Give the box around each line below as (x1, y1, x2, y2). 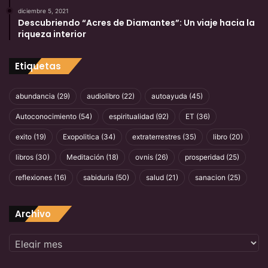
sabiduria (83, 173, 114, 182)
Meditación (66, 153, 104, 162)
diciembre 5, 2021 (18, 7, 69, 15)
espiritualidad (109, 112, 154, 121)
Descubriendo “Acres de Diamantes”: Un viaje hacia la (18, 17, 255, 29)
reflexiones (16, 173, 52, 182)
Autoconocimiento (16, 112, 77, 121)
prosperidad (185, 153, 224, 162)
